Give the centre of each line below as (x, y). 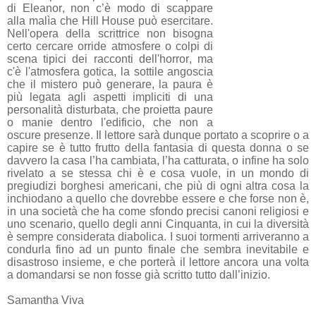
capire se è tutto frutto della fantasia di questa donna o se (158, 148)
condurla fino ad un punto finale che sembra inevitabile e (158, 250)
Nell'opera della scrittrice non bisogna (110, 34)
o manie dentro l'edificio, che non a (110, 123)
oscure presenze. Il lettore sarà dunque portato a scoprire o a (158, 135)
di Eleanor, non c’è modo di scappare (110, 8)
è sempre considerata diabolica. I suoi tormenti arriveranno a (158, 237)
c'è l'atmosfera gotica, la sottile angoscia (110, 72)
